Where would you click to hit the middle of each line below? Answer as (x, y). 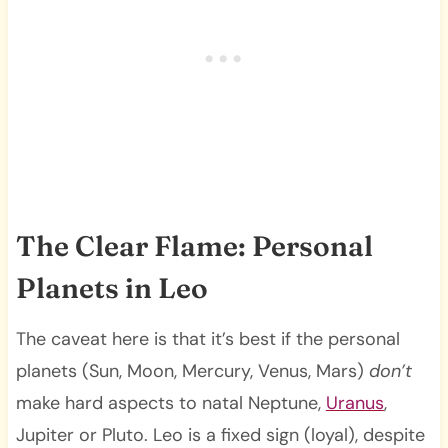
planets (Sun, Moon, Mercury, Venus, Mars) (192, 370)
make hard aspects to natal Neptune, (170, 402)
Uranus (354, 402)
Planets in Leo (111, 287)
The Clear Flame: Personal (194, 245)
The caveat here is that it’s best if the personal (207, 338)
